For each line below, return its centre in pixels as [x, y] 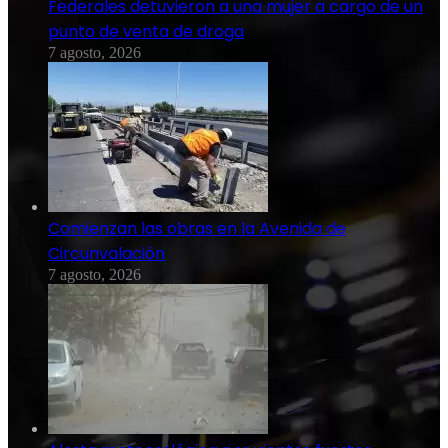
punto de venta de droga [146, 32]
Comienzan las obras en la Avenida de [197, 229]
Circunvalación [106, 254]
